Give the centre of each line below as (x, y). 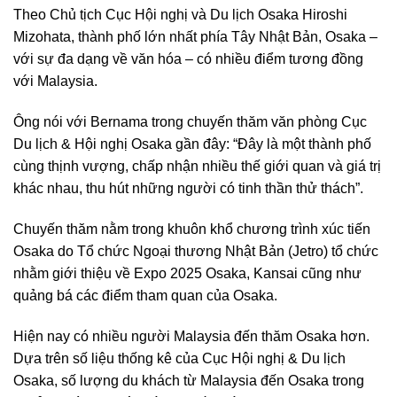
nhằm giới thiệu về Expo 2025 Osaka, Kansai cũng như (187, 273)
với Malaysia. (55, 82)
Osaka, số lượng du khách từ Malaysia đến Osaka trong (189, 380)
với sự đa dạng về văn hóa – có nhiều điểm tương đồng (188, 59)
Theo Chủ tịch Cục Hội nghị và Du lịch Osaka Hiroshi (180, 15)
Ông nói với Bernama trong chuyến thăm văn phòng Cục (190, 122)
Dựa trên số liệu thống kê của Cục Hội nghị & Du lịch (179, 358)
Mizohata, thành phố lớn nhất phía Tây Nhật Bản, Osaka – (195, 37)
